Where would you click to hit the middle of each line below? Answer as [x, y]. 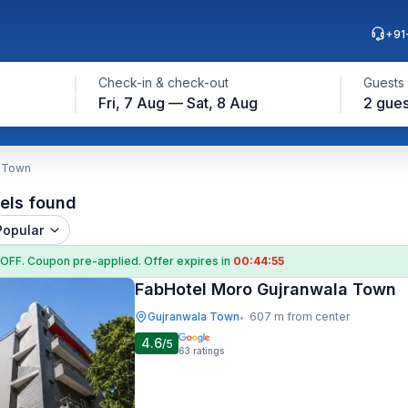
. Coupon [47, 261]
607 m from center [300, 316]
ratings [209, 351]
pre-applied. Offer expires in [153, 261]
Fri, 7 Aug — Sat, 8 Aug [178, 103]
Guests [383, 82]
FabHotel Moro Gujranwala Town [265, 289]
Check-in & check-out [163, 82]
